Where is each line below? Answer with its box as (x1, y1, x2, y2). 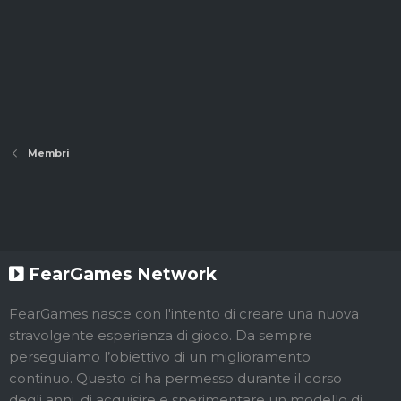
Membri (27, 147, 70, 160)
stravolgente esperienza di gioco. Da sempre (9, 327, 312, 345)
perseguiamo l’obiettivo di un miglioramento (9, 348, 311, 366)
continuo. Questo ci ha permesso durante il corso (9, 370, 342, 388)
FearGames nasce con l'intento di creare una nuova (9, 305, 359, 323)
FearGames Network (24, 264, 217, 286)
